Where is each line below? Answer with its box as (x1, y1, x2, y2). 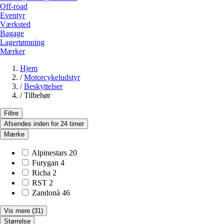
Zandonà (32, 188, 60, 197)
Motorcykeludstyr (24, 73, 80, 82)
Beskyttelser (24, 82, 62, 91)
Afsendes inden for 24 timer (4, 120, 84, 128)
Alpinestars (31, 148, 67, 157)
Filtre (4, 109, 18, 117)
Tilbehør (24, 91, 50, 100)
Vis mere (4, 207, 30, 215)
